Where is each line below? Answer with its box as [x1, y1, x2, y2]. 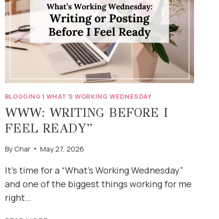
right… [4, 191, 31, 203]
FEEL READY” [4, 120, 92, 136]
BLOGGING [4, 92, 41, 101]
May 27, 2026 [40, 144, 84, 153]
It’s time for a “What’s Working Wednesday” [4, 164, 183, 176]
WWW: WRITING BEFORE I [4, 105, 168, 120]
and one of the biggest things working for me [4, 177, 192, 190]
